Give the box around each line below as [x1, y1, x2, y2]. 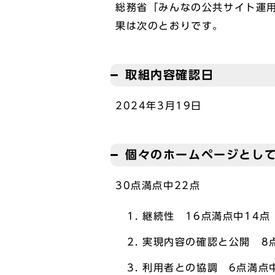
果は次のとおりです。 [115, 21, 223, 31]
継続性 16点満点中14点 [142, 211, 271, 221]
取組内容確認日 [125, 69, 214, 80]
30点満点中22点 [115, 180, 201, 190]
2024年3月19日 [115, 101, 202, 110]
